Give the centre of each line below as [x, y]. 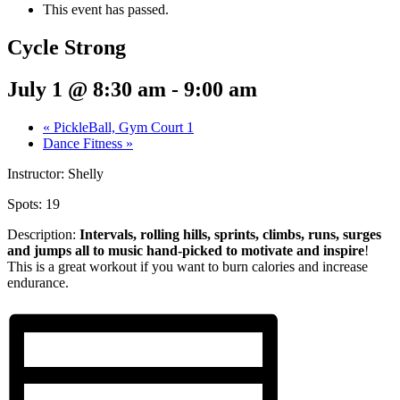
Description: [43, 234]
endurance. [38, 282]
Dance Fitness [84, 143]
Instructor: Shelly [55, 173]
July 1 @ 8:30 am [87, 89]
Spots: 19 [33, 204]
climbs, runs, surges [322, 234]
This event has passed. [106, 10]
